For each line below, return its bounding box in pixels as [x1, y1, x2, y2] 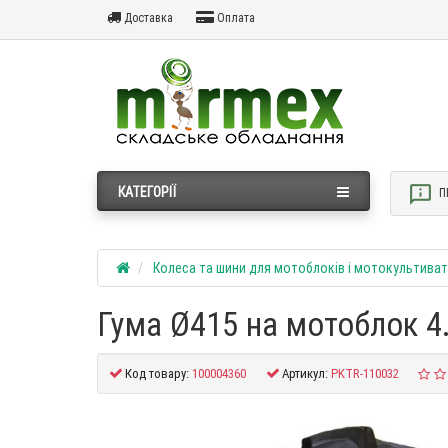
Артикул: [282, 365, 328, 383]
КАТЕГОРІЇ [118, 183, 176, 202]
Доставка [121, 10, 173, 25]
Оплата [214, 10, 255, 25]
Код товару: [125, 365, 189, 383]
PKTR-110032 [331, 365, 399, 383]
